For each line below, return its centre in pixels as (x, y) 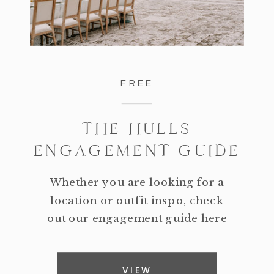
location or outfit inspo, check (137, 201)
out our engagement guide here (137, 218)
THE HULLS (137, 129)
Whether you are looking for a (137, 182)
